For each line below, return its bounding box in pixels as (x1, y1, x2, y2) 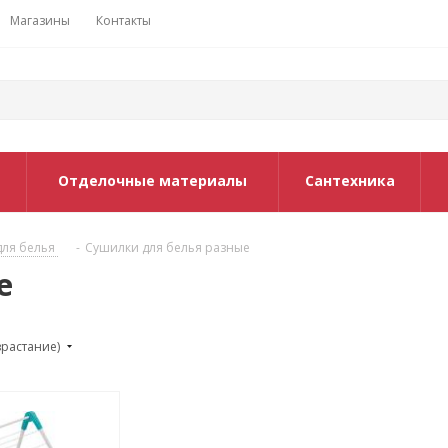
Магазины (10, 12, 70, 29)
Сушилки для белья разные (85, 239, 250, 256)
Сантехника (304, 171, 395, 190)
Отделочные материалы (58, 171, 247, 190)
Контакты (96, 12, 151, 29)
